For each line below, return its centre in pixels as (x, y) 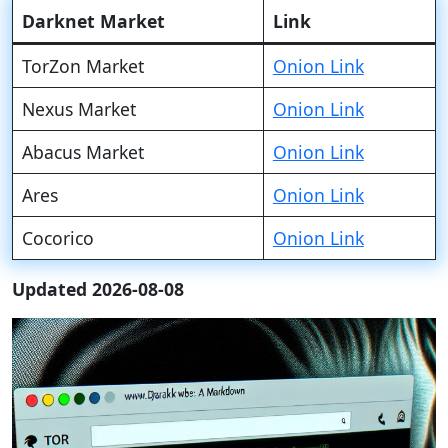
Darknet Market (93, 21)
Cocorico (57, 238)
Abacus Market (82, 152)
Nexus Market (78, 109)
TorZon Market (82, 66)
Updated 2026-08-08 (98, 289)
